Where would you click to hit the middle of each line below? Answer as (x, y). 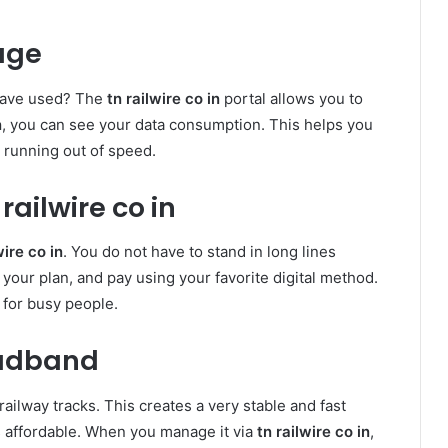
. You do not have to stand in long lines (199, 252)
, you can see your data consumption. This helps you (187, 124)
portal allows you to (291, 98)
